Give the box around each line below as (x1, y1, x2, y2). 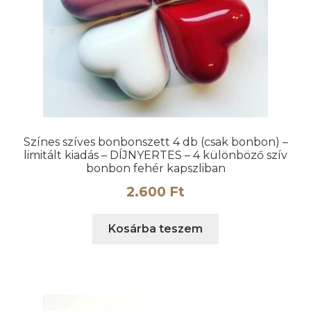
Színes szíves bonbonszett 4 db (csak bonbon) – (23, 135, 288, 149)
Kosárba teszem (108, 222, 203, 236)
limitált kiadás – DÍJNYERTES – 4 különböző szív (24, 148, 287, 162)
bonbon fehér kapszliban (85, 161, 226, 175)
